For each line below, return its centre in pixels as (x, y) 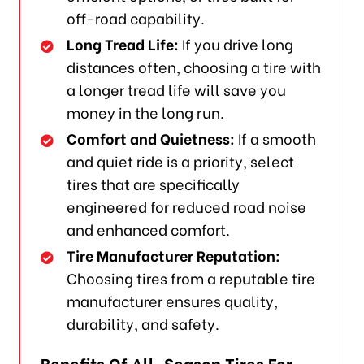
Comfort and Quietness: (151, 138)
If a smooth (276, 138)
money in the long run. (146, 112)
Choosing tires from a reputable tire (191, 278)
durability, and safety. (143, 323)
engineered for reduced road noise (187, 206)
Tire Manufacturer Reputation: (174, 255)
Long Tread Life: (123, 44)
